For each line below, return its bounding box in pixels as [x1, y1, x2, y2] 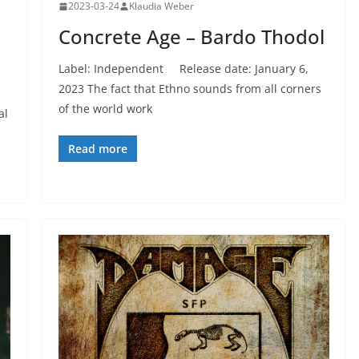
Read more [67, 141, 127, 157]
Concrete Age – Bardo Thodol [58, 23, 325, 50]
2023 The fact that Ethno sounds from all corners [58, 81, 321, 97]
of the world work [58, 101, 152, 117]
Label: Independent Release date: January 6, [58, 61, 309, 77]
